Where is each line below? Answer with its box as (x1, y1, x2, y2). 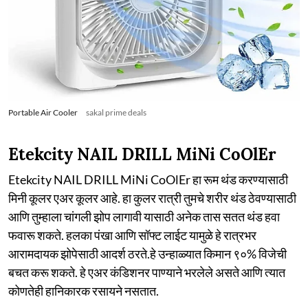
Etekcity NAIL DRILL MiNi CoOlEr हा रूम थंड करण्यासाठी (8, 171, 288, 187)
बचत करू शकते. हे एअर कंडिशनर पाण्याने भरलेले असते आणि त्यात (8, 264, 285, 280)
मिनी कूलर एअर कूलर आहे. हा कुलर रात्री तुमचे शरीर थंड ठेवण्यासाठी (8, 190, 296, 206)
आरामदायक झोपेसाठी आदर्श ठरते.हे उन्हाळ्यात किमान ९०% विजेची (8, 245, 287, 261)
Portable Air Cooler (8, 107, 78, 118)
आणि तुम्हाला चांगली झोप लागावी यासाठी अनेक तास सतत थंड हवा (8, 208, 280, 224)
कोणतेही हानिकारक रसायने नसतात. (8, 283, 159, 298)
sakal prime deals (86, 107, 146, 118)
